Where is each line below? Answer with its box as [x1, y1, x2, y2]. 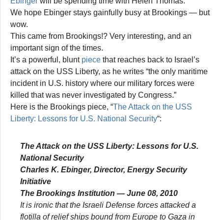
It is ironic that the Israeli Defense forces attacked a [20, 200, 196, 209]
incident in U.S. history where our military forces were [10, 79, 194, 87]
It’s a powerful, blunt [10, 55, 82, 64]
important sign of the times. [10, 43, 103, 52]
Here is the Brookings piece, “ [10, 102, 113, 111]
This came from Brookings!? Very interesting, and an [10, 31, 192, 40]
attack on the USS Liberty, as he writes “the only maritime [10, 67, 208, 76]
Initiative [20, 177, 51, 186]
